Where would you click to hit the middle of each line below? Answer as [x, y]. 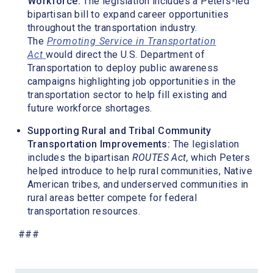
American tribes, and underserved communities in [138, 185]
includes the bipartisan [80, 158]
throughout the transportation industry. [112, 27]
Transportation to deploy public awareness [123, 68]
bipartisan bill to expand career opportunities [128, 14]
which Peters [219, 158]
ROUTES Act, [160, 158]
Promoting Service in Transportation [131, 41]
